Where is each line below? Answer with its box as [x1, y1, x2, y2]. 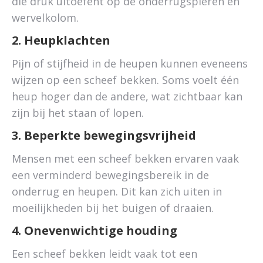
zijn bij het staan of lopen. [12, 106, 144, 120]
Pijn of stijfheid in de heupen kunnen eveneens [12, 56, 248, 70]
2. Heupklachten [12, 32, 110, 48]
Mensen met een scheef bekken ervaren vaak [12, 151, 239, 166]
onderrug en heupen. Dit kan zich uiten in [12, 184, 222, 198]
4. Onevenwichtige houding [12, 222, 177, 238]
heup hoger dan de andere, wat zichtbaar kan [12, 89, 242, 103]
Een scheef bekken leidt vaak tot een [12, 247, 197, 261]
